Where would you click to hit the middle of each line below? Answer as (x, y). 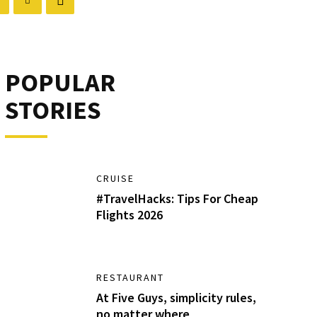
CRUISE (116, 178)
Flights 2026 (130, 215)
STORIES (53, 110)
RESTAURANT (131, 277)
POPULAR (60, 82)
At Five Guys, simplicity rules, (177, 297)
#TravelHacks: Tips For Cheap (178, 198)
